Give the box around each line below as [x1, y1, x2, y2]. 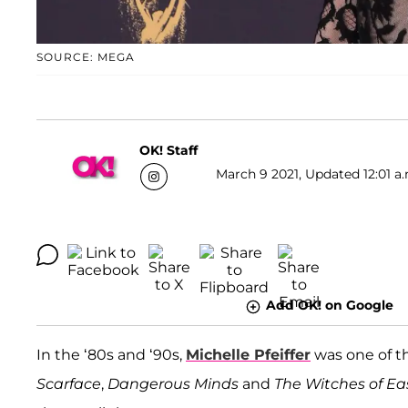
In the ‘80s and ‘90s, [36, 345, 186, 363]
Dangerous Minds [107, 374, 239, 393]
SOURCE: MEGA [36, 50, 135, 65]
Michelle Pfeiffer [186, 345, 311, 363]
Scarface [36, 374, 101, 393]
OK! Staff [139, 141, 198, 158]
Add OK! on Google [265, 297, 393, 314]
